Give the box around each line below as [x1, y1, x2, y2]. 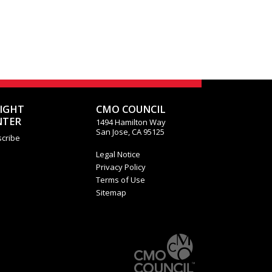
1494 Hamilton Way [95, 116, 166, 127]
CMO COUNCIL [95, 103, 166, 117]
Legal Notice [95, 148, 140, 160]
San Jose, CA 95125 [95, 126, 165, 137]
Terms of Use [95, 174, 145, 186]
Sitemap [95, 187, 126, 199]
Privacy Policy [95, 161, 146, 173]
